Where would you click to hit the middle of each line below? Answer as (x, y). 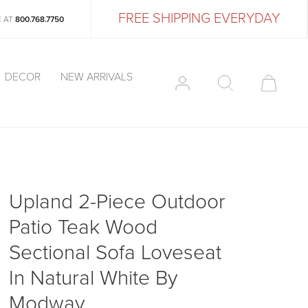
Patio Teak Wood (83, 227)
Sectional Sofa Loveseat (115, 253)
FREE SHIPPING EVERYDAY (199, 19)
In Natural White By (93, 278)
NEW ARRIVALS (96, 77)
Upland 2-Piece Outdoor (117, 202)
